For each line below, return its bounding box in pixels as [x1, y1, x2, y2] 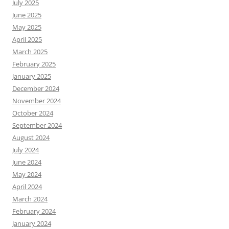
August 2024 [12, 132, 50, 142]
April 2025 [12, 34, 42, 44]
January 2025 [12, 71, 51, 81]
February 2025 [12, 59, 56, 68]
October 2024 [12, 108, 53, 118]
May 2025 [12, 22, 41, 32]
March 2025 [12, 47, 48, 56]
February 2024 [12, 206, 56, 216]
